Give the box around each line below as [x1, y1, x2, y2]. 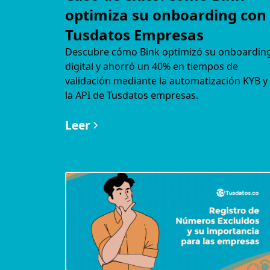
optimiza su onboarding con [64, 5, 266, 25]
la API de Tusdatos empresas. [64, 89, 198, 102]
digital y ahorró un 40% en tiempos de [64, 60, 238, 73]
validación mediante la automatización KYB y [64, 74, 268, 87]
